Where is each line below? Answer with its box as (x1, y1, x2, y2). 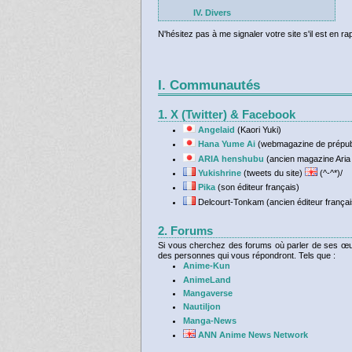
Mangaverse (182, 288, 233, 298)
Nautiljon (182, 302, 221, 312)
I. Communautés (158, 77, 260, 93)
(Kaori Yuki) (234, 125, 281, 135)
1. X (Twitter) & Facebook (158, 108, 295, 122)
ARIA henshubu (197, 153, 264, 163)
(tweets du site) (240, 168, 305, 178)
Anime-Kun (182, 261, 230, 271)
